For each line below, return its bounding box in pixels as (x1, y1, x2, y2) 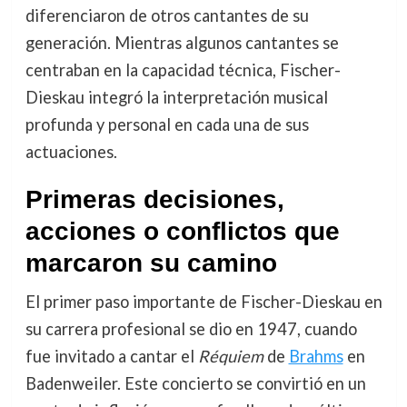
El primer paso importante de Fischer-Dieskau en (25, 292, 382, 313)
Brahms (288, 346, 343, 367)
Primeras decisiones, (25, 185, 284, 214)
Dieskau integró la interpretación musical (25, 87, 328, 108)
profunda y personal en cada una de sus (25, 114, 309, 135)
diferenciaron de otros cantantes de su (25, 5, 309, 26)
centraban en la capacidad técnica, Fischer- (25, 60, 341, 81)
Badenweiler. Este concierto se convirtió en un (25, 373, 366, 394)
